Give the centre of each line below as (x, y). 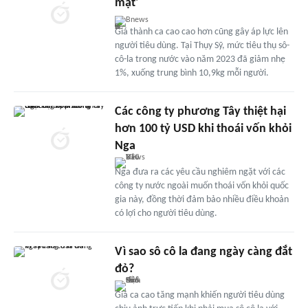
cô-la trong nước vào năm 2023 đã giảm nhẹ (200, 60)
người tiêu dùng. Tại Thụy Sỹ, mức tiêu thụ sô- (202, 46)
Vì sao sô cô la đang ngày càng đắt (203, 252)
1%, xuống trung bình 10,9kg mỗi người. (191, 74)
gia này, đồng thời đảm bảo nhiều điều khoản (201, 200)
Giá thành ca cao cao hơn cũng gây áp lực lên (201, 32)
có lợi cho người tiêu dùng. (166, 214)
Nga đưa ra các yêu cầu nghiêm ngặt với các (200, 173)
